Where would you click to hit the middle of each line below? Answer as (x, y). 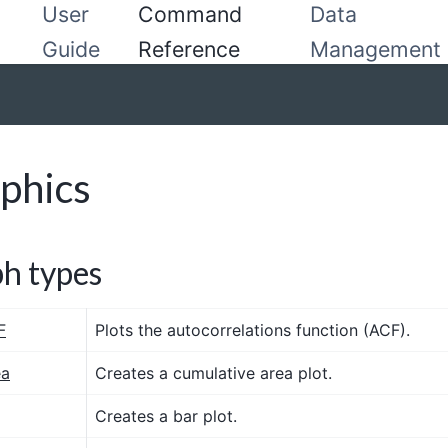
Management (376, 49)
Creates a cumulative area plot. (213, 372)
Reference (188, 49)
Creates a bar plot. (166, 415)
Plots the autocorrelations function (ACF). (252, 329)
